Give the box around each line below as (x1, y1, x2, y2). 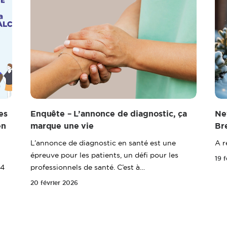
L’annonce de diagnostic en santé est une (30, 139, 176, 147)
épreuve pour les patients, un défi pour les (30, 151, 178, 159)
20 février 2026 (30, 179, 78, 187)
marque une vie (30, 121, 94, 131)
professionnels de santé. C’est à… (30, 163, 145, 171)
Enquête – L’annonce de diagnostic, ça (30, 108, 187, 119)
